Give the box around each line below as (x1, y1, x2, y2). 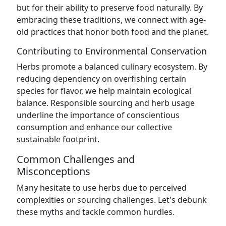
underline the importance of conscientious (17, 109, 180, 121)
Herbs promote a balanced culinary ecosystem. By (17, 61, 207, 72)
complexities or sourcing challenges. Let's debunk (17, 194, 207, 205)
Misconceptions (17, 164, 90, 178)
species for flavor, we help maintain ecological (17, 85, 191, 96)
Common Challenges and (17, 152, 135, 166)
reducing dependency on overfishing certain (17, 73, 186, 84)
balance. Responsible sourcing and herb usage (17, 97, 195, 108)
